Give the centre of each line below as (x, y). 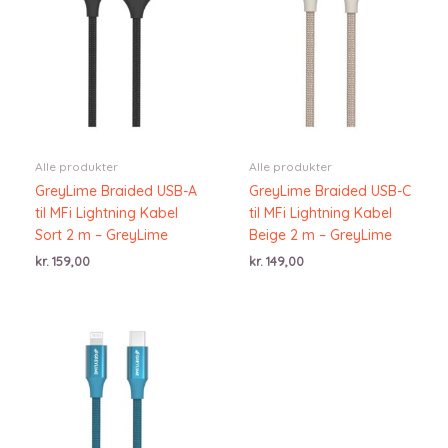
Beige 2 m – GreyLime (320, 234)
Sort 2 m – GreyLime (101, 234)
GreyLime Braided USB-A (116, 190)
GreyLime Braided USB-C (330, 190)
